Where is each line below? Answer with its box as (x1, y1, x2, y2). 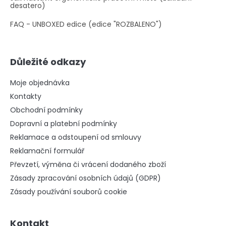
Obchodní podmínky (10, 104, 83, 115)
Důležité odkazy (10, 55, 86, 68)
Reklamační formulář (10, 145, 84, 156)
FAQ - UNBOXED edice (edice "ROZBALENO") (10, 19, 162, 29)
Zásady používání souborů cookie (10, 186, 127, 197)
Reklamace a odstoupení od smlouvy (10, 132, 141, 142)
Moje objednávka (10, 77, 70, 88)
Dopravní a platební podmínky (10, 118, 117, 129)
